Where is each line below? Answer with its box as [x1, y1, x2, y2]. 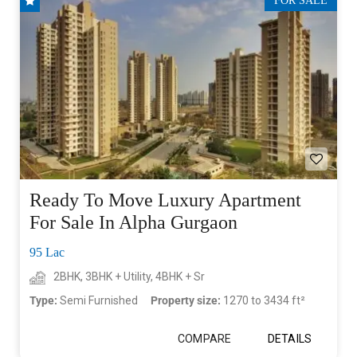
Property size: [151, 294, 223, 308]
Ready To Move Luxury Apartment [29, 190, 301, 211]
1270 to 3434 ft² [223, 294, 305, 308]
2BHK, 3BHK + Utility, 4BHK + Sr [53, 270, 205, 284]
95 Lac [29, 245, 65, 260]
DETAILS [268, 332, 312, 346]
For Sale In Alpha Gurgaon [29, 212, 237, 233]
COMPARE [178, 332, 231, 346]
